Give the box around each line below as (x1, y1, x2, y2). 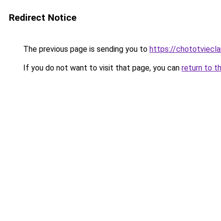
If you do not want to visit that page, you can (21, 63, 182, 73)
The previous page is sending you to (21, 44, 149, 54)
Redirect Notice (9, 12, 76, 23)
